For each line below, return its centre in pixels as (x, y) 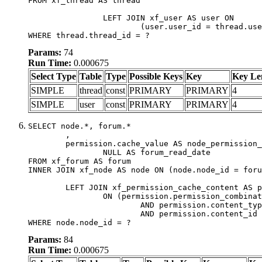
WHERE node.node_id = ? (80, 222)
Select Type (54, 76)
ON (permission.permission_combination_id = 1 (65, 196)
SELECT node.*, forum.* (80, 126)
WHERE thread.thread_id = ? (89, 35)
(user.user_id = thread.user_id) (84, 26)
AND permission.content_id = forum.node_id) (84, 213)
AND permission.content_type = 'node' (84, 205)
